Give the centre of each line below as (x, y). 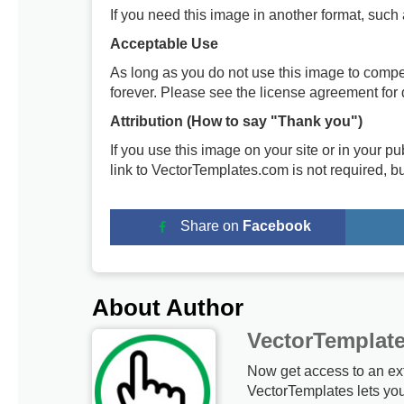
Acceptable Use (164, 44)
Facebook (277, 226)
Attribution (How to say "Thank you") (236, 122)
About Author (168, 308)
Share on (212, 226)
